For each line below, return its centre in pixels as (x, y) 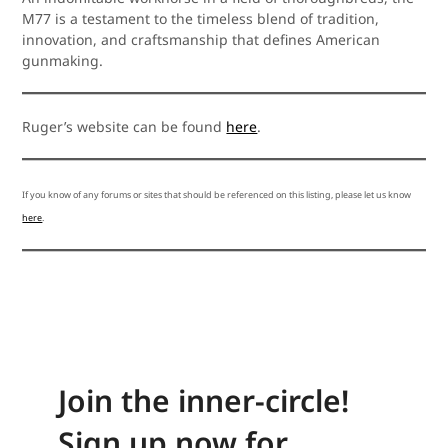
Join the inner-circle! (203, 400)
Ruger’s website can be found (124, 127)
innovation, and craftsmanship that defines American (201, 40)
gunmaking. (63, 61)
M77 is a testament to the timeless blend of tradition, (201, 19)
